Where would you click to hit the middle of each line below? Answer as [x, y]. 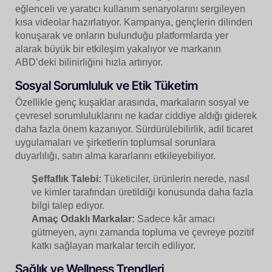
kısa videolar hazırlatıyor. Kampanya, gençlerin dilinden [134, 22]
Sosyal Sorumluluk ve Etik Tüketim [107, 85]
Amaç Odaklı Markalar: [83, 219]
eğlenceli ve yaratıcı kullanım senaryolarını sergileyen [130, 8]
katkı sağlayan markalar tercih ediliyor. [114, 245]
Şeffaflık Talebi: [67, 178]
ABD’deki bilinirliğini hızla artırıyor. [89, 62]
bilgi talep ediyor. [68, 205]
